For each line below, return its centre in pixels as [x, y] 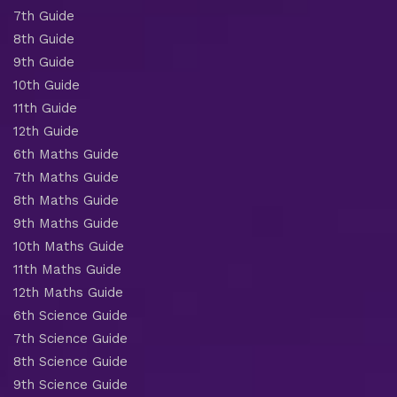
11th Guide [45, 108]
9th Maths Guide [66, 223]
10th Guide [47, 85]
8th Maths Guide [66, 200]
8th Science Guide [70, 361]
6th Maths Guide [66, 154]
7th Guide [44, 16]
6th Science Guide [70, 315]
